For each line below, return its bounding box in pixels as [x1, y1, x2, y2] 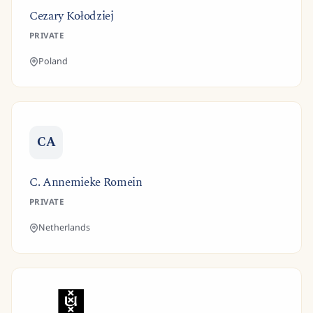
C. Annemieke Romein [29, 173, 143, 191]
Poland [38, 55, 68, 67]
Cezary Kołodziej [29, 7, 114, 25]
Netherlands [38, 221, 90, 233]
